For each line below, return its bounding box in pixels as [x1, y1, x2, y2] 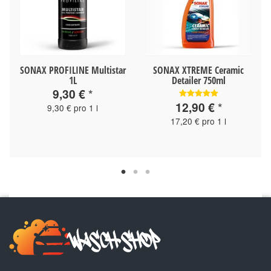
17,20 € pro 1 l [171, 114, 226, 127]
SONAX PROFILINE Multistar [19, 63, 126, 77]
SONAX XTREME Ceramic [153, 63, 244, 77]
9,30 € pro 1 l [47, 101, 98, 114]
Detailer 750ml [171, 73, 226, 87]
